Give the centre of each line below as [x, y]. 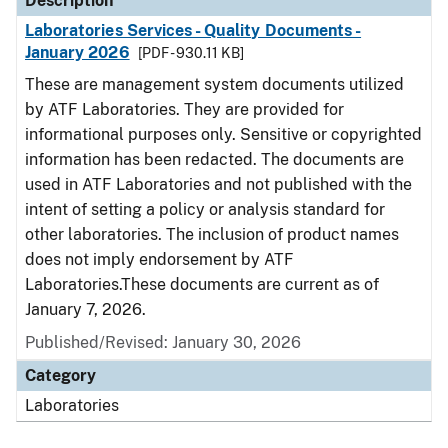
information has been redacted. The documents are [214, 159]
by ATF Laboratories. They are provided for [184, 109]
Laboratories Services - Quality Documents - [193, 30]
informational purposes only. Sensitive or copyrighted [223, 134]
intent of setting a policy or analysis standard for [205, 209]
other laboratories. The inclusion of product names [212, 234]
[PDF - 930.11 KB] [190, 53]
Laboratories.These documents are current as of [202, 284]
